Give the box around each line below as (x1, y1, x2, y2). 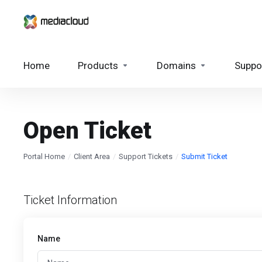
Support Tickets (119, 152, 173, 161)
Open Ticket (23, 117, 151, 144)
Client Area (74, 152, 110, 161)
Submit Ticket (181, 152, 227, 161)
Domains (157, 60, 196, 71)
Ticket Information (23, 193, 117, 207)
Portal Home (23, 152, 65, 161)
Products (78, 60, 118, 71)
